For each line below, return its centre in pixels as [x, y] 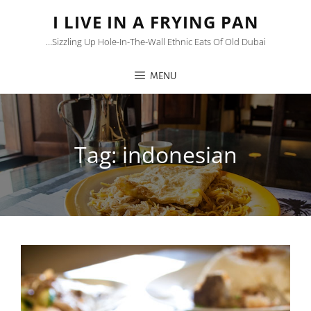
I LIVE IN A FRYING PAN [155, 22]
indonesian [179, 154]
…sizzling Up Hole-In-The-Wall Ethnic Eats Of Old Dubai [155, 42]
